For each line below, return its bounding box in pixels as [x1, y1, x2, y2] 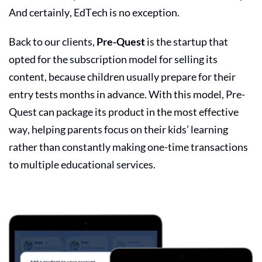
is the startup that [145, 35, 228, 48]
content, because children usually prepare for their [9, 70, 236, 83]
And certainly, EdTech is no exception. [9, 5, 181, 19]
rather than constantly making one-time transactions [9, 140, 248, 153]
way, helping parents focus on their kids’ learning [9, 122, 228, 136]
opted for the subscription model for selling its [9, 52, 218, 65]
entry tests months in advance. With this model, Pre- [9, 87, 245, 101]
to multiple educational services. [9, 157, 157, 171]
